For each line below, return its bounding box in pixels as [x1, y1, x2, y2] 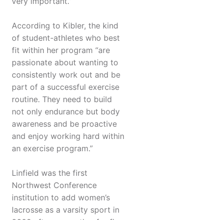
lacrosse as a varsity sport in [12, 205, 119, 215]
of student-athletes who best [12, 33, 120, 43]
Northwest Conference [12, 180, 97, 191]
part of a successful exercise [12, 82, 119, 92]
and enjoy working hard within [12, 131, 124, 141]
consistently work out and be [12, 70, 120, 80]
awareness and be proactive [12, 119, 117, 129]
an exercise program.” [12, 143, 93, 154]
